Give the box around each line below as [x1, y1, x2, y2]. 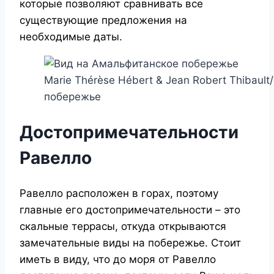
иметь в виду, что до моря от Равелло [20, 253, 216, 265]
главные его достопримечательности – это [20, 203, 240, 216]
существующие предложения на [20, 14, 187, 27]
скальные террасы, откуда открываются [20, 220, 226, 232]
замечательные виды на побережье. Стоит [20, 236, 241, 249]
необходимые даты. [20, 31, 122, 43]
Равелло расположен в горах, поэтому [20, 187, 218, 199]
